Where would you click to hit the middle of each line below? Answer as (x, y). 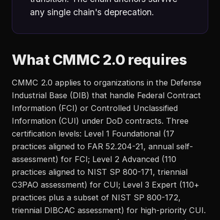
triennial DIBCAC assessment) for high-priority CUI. (109, 210)
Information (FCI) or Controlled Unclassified (95, 108)
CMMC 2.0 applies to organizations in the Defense (107, 82)
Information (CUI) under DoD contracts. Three (100, 121)
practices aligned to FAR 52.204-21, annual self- (102, 146)
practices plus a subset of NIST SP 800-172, (96, 197)
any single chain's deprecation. (92, 12)
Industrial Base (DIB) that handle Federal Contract (106, 95)
